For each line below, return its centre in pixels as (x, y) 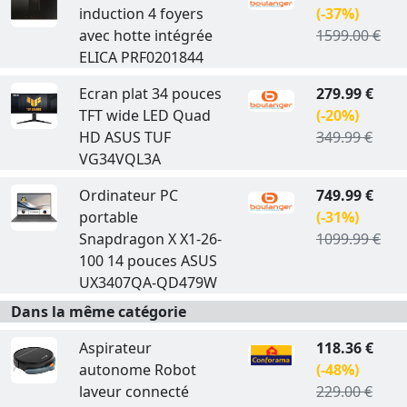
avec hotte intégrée (145, 35)
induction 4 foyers (141, 14)
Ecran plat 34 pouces (150, 94)
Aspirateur (115, 348)
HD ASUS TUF (124, 137)
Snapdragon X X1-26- (150, 239)
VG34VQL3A (119, 159)
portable (108, 217)
